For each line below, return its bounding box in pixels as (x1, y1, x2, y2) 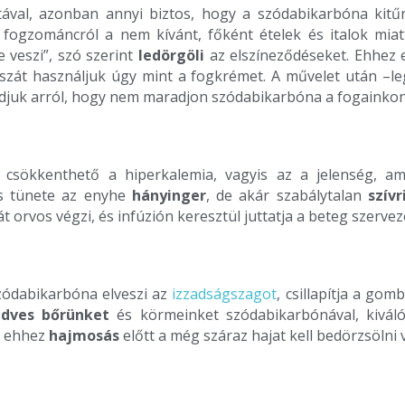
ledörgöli (138, 45, 204, 66)
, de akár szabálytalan (205, 185, 368, 206)
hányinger (131, 185, 206, 206)
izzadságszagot (172, 284, 278, 305)
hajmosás (49, 325, 119, 346)
